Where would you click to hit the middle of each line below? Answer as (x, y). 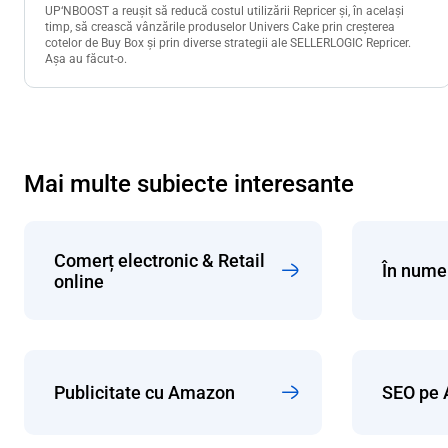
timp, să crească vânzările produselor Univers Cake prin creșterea (220, 26)
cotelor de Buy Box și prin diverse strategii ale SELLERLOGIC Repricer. (228, 42)
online (79, 281)
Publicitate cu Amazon (144, 393)
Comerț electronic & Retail (159, 260)
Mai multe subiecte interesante (189, 183)
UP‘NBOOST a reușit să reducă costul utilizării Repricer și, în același (224, 10)
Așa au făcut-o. (86, 58)
